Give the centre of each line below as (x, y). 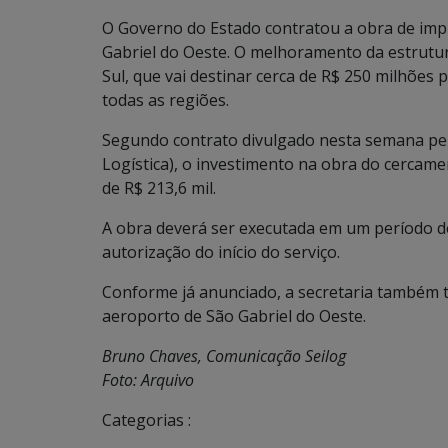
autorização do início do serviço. (221, 252)
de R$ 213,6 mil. (159, 188)
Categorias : (146, 420)
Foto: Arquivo (148, 380)
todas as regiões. (165, 100)
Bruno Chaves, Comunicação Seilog (224, 356)
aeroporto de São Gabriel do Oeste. (234, 316)
